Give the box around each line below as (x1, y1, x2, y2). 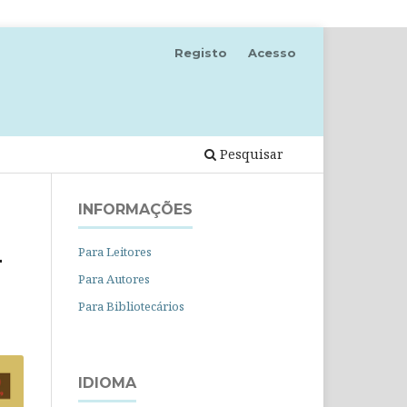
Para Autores (78, 270, 150, 287)
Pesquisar (216, 144, 283, 163)
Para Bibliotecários (78, 297, 184, 314)
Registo (174, 45, 228, 60)
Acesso (248, 45, 296, 60)
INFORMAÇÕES (78, 200, 193, 218)
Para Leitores (78, 243, 152, 260)
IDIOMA (78, 373, 136, 392)
